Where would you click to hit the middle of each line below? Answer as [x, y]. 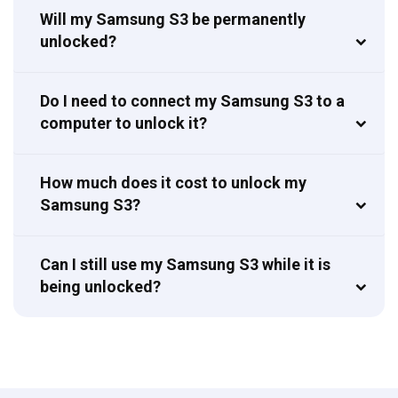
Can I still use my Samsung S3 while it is [185, 264]
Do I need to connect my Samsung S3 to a [192, 100]
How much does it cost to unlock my [173, 182]
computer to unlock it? [123, 123]
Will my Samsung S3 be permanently [173, 19]
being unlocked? [100, 286]
